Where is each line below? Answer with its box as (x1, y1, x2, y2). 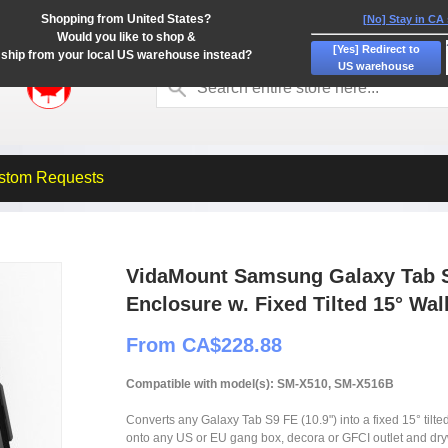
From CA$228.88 (126, 334, 282, 356)
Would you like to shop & (56, 30, 196, 44)
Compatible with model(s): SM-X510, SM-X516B (126, 377, 394, 391)
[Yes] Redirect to (332, 42, 420, 55)
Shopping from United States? (41, 12, 211, 26)
